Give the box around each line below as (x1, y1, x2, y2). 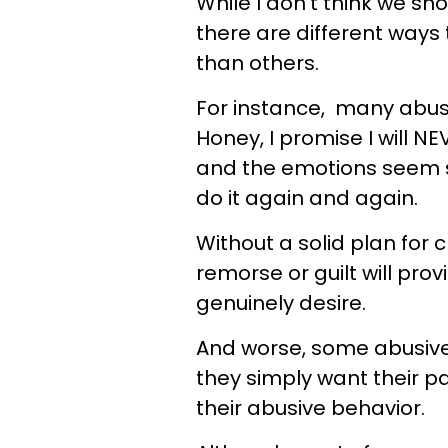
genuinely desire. (196, 288, 366, 317)
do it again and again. (196, 183, 418, 212)
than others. (196, 48, 319, 77)
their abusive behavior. (196, 393, 425, 422)
